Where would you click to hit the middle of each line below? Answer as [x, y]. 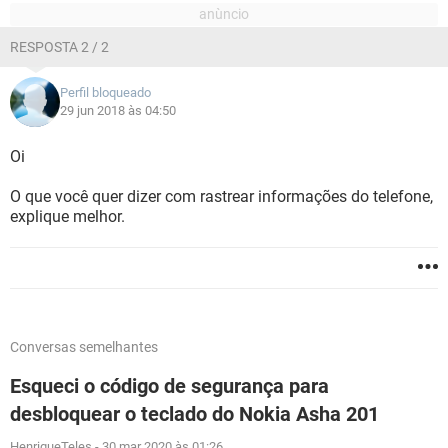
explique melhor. [67, 216]
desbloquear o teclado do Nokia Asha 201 [194, 414]
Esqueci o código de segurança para [169, 386]
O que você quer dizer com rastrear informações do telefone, [221, 196]
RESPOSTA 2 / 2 [59, 47]
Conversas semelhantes [84, 347]
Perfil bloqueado [105, 92]
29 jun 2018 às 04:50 [118, 110]
